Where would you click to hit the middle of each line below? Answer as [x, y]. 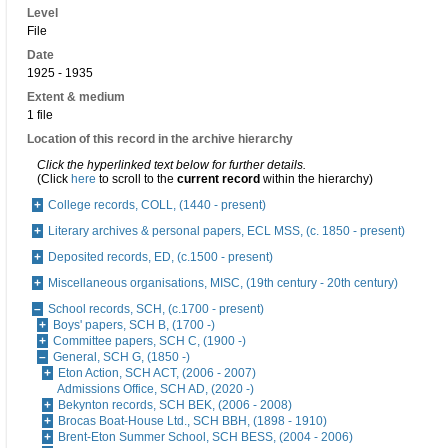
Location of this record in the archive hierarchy [160, 139]
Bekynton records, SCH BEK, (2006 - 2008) [175, 405]
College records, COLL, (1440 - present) [157, 205]
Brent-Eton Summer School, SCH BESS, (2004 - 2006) [205, 437]
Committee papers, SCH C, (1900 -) [149, 341]
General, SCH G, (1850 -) [121, 357]
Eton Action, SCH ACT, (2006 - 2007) [157, 373]
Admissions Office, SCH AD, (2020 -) [155, 389]
